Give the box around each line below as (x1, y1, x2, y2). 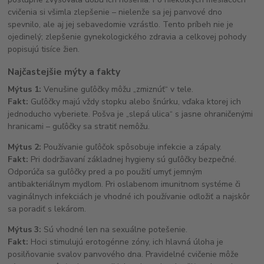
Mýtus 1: (8, 84, 42, 95)
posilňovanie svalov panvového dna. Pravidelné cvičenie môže (8, 249, 239, 260)
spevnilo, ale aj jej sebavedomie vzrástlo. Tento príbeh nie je (8, 19, 234, 31)
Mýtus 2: (8, 141, 42, 153)
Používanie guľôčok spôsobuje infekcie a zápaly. (41, 141, 222, 153)
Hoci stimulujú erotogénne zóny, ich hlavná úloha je (28, 236, 224, 248)
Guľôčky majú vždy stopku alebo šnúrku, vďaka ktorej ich (28, 96, 242, 108)
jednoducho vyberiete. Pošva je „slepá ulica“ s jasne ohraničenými (8, 108, 253, 120)
